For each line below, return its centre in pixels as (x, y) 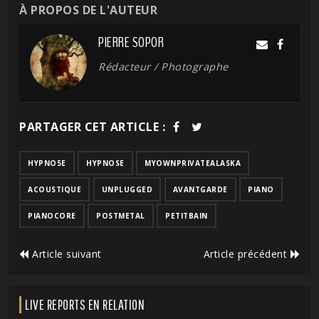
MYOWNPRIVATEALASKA (193, 163)
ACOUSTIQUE (54, 189)
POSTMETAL (121, 215)
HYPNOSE (105, 163)
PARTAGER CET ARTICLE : (92, 126)
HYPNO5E (47, 163)
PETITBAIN (187, 215)
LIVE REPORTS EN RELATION (85, 304)
